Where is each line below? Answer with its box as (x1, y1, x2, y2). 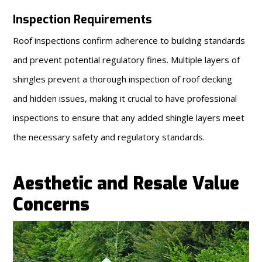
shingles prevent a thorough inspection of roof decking (13, 73, 233, 85)
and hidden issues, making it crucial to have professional (13, 92, 237, 105)
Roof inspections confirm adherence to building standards (13, 35, 246, 47)
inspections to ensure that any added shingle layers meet (13, 112, 245, 124)
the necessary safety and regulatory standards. (13, 131, 205, 143)
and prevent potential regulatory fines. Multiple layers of (13, 54, 240, 66)
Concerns (13, 193, 90, 217)
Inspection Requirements (13, 12, 153, 28)
